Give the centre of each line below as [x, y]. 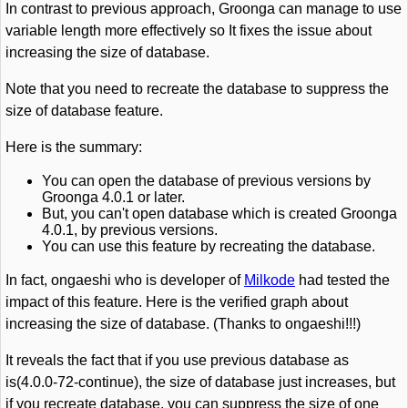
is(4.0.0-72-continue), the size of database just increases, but [200, 382]
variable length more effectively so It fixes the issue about [189, 31]
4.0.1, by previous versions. [130, 230]
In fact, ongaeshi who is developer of [125, 280]
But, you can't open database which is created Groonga [219, 214]
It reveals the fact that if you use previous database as [177, 360]
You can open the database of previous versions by [206, 181]
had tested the [342, 280]
